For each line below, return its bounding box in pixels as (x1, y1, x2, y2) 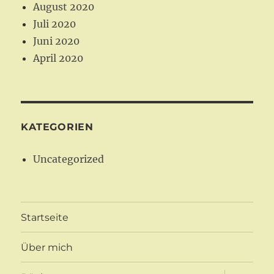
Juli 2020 (33, 18, 76, 31)
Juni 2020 (33, 35, 80, 48)
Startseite (21, 211, 69, 223)
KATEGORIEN (21, 121, 94, 133)
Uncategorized (33, 153, 105, 166)
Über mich (21, 241, 73, 253)
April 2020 (33, 52, 84, 65)
